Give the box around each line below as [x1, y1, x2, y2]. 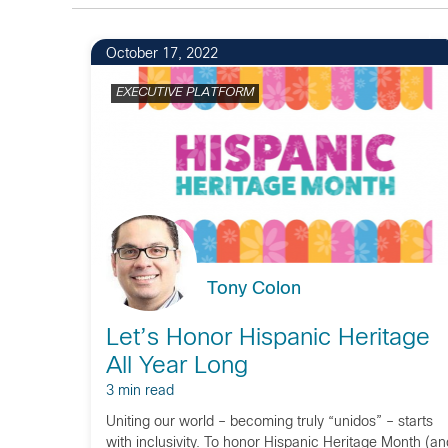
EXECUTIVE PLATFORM [115, 87, 254, 99]
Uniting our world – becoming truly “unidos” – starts [105, 416, 433, 429]
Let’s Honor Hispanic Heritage [105, 328, 430, 350]
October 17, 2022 [105, 48, 218, 61]
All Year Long [105, 356, 248, 378]
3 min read [105, 385, 174, 398]
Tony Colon [206, 281, 301, 298]
